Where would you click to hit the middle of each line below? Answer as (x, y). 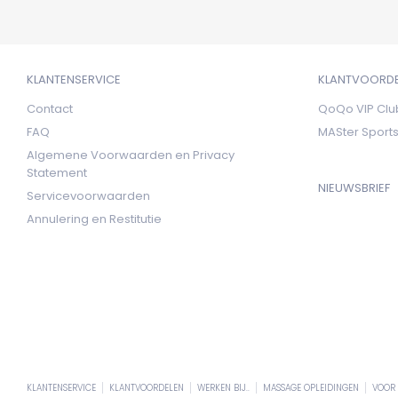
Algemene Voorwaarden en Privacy (131, 155)
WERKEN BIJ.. (223, 388)
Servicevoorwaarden (88, 196)
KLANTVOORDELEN (147, 388)
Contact (50, 109)
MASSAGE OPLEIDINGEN (311, 388)
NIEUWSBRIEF (354, 187)
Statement (57, 173)
